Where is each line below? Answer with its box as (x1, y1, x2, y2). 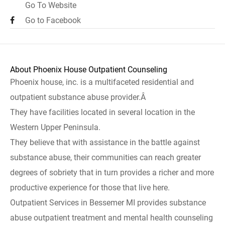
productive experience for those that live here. (10, 183, 170, 192)
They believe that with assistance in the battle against (10, 138, 200, 147)
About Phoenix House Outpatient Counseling (10, 65, 167, 74)
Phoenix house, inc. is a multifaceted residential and (10, 77, 194, 87)
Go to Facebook (25, 16, 81, 25)
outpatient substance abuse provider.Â (10, 92, 148, 102)
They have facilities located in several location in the (10, 107, 195, 117)
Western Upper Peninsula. (10, 123, 100, 132)
